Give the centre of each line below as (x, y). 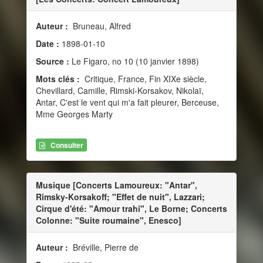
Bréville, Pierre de (104, 247)
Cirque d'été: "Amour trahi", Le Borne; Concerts (131, 208)
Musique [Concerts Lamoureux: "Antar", (117, 185)
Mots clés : (59, 79)
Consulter (67, 145)
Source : (53, 61)
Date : (49, 44)
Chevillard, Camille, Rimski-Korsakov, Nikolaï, (120, 91)
